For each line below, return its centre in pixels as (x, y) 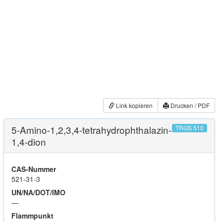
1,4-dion (29, 141)
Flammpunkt (32, 215)
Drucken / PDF (189, 106)
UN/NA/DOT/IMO (38, 192)
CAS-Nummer (34, 169)
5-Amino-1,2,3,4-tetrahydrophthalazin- (91, 129)
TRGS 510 (189, 128)
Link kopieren (134, 106)
